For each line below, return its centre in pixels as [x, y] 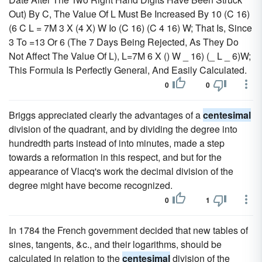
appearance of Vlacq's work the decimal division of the [121, 171]
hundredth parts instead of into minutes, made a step [117, 143]
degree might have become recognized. [91, 185]
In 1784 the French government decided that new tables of [128, 230]
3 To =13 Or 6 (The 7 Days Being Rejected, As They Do [124, 42]
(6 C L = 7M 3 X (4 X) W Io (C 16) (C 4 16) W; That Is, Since [130, 28]
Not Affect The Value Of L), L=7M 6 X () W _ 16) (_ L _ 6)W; [130, 56]
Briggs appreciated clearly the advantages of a [106, 115]
